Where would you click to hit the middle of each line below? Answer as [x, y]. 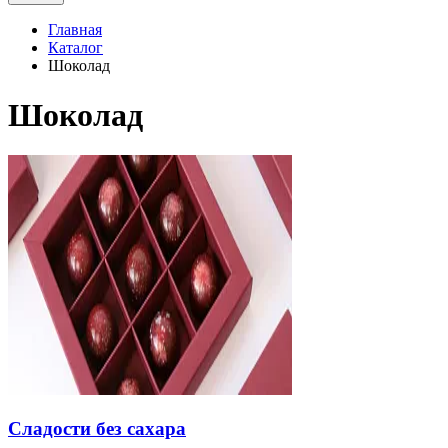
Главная [75, 30]
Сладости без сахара [97, 428]
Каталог [75, 48]
